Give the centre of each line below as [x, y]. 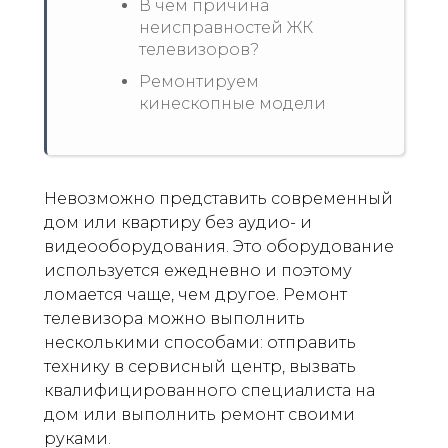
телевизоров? [199, 49]
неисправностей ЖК [226, 27]
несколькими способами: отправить [200, 342]
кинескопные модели [232, 103]
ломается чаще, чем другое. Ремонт [195, 294]
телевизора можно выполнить [174, 318]
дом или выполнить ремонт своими [199, 414]
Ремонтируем [199, 81]
